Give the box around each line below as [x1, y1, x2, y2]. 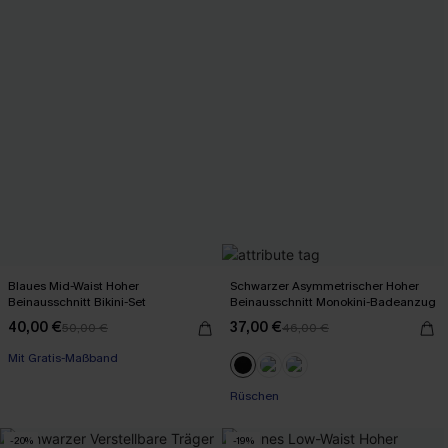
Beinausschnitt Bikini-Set [8, 293, 146, 310]
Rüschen [230, 387, 279, 404]
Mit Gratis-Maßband [8, 349, 118, 366]
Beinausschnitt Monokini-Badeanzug [230, 293, 436, 310]
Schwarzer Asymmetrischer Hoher [230, 277, 419, 294]
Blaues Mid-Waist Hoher [8, 277, 140, 294]
